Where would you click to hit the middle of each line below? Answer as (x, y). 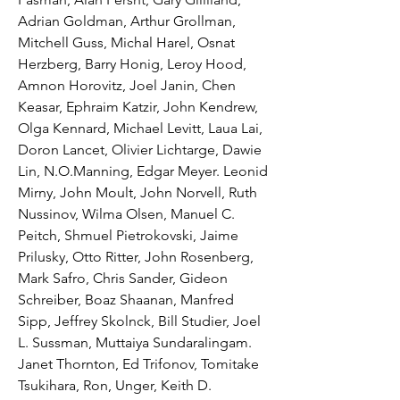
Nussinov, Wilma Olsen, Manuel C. (126, 213)
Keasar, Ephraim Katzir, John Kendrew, (138, 106)
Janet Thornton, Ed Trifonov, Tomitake (138, 363)
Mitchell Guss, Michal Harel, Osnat (126, 42)
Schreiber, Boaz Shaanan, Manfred (126, 299)
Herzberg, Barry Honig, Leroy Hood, (132, 63)
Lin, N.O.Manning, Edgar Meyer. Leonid (143, 171)
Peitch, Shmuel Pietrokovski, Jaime (128, 235)
